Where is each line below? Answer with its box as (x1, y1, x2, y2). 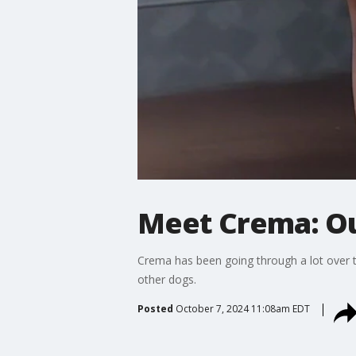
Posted (137, 301, 173, 315)
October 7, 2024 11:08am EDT (175, 301, 310, 315)
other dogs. (137, 271, 196, 287)
